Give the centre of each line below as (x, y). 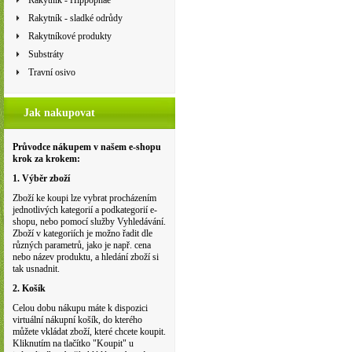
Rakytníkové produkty (70, 36)
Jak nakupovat (59, 113)
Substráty (46, 54)
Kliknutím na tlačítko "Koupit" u (73, 343)
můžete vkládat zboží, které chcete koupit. (89, 332)
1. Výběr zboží (41, 178)
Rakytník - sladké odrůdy (75, 18)
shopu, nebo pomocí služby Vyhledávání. (89, 222)
